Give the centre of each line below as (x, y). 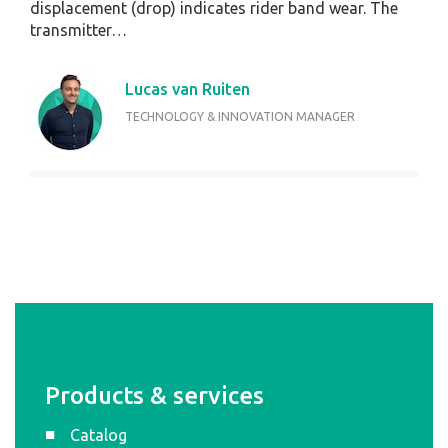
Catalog (98, 435)
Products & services (154, 396)
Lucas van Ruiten (187, 89)
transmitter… (78, 30)
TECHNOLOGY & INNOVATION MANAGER (240, 117)
